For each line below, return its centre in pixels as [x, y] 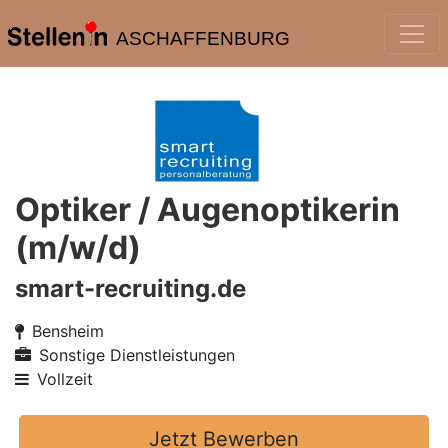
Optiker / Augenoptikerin [207, 209]
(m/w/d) [78, 247]
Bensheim [68, 331]
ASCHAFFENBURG [202, 38]
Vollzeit [65, 379]
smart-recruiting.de [130, 288]
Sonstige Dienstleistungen [137, 355]
